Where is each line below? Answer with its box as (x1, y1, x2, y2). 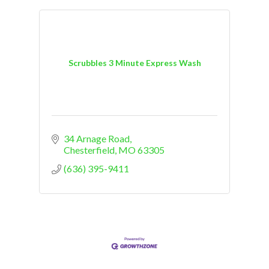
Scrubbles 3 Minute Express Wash (68, 58, 201, 68)
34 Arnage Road (64, 132, 130, 144)
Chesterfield (64, 144, 115, 156)
